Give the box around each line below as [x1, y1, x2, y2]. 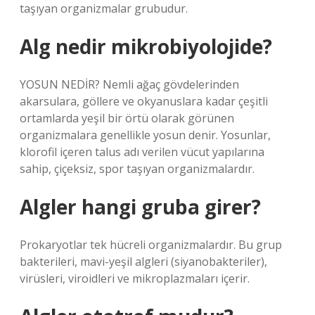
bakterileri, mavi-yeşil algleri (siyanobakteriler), [20, 254, 267, 269]
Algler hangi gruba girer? [20, 193, 261, 220]
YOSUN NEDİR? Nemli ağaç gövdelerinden [20, 77, 239, 92]
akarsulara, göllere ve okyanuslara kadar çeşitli [20, 94, 268, 109]
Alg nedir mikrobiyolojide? [20, 33, 272, 60]
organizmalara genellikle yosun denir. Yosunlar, [20, 127, 271, 143]
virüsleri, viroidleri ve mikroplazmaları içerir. [20, 271, 250, 286]
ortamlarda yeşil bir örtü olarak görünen [20, 110, 234, 126]
